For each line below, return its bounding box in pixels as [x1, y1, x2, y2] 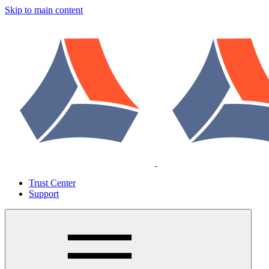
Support [29, 189, 59, 199]
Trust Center [29, 178, 76, 188]
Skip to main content [5, 5, 83, 15]
